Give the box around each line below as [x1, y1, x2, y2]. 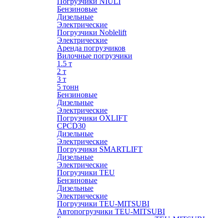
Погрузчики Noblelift [57, 28, 127, 36]
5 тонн [57, 83, 79, 91]
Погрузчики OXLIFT [57, 114, 127, 122]
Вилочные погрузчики [57, 52, 132, 60]
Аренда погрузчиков [57, 44, 126, 52]
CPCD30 [57, 122, 86, 130]
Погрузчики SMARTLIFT [57, 145, 143, 153]
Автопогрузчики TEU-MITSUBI [57, 207, 165, 216]
